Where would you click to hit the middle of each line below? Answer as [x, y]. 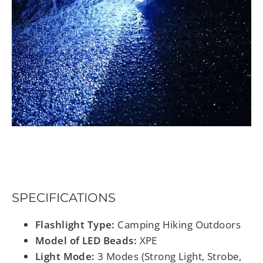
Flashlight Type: [75, 225]
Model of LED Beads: [86, 241]
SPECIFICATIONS [64, 197]
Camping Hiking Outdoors [178, 225]
